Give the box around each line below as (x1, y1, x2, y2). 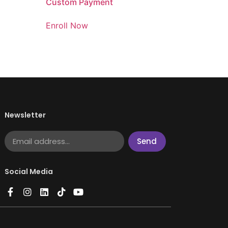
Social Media (4, 166, 53, 177)
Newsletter (4, 110, 46, 121)
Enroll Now (46, 20, 89, 31)
